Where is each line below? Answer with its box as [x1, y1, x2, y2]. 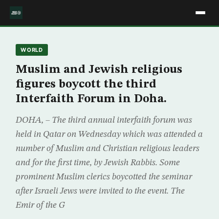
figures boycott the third [16, 79, 156, 90]
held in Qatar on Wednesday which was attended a [16, 130, 203, 139]
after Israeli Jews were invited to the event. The [16, 187, 185, 196]
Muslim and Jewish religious [16, 64, 182, 76]
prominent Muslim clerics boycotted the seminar [16, 173, 192, 181]
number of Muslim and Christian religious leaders [16, 144, 199, 153]
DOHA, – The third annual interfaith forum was [16, 116, 192, 125]
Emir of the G [16, 201, 65, 210]
